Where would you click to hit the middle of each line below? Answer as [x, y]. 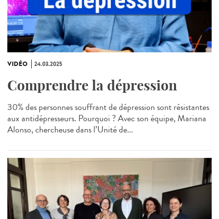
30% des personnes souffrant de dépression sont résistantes [108, 107]
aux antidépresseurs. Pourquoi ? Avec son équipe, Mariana [107, 118]
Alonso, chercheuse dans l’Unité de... [70, 129]
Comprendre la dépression [92, 85]
